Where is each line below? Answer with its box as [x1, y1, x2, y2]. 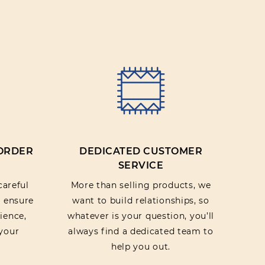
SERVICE [118, 160, 164, 171]
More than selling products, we [70, 180, 211, 190]
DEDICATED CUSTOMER [79, 146, 202, 157]
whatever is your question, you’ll [67, 211, 215, 221]
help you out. [111, 241, 171, 252]
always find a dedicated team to [68, 226, 214, 237]
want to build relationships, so [72, 195, 209, 206]
